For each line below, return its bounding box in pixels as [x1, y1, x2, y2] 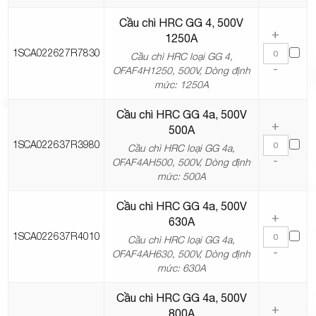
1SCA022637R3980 [12, 138, 100, 151]
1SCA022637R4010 [12, 230, 100, 243]
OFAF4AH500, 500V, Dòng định [112, 156, 251, 169]
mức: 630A [157, 262, 206, 274]
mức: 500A [157, 170, 206, 183]
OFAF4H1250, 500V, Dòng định [112, 64, 250, 77]
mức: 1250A [154, 78, 209, 91]
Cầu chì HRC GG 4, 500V [119, 16, 244, 30]
